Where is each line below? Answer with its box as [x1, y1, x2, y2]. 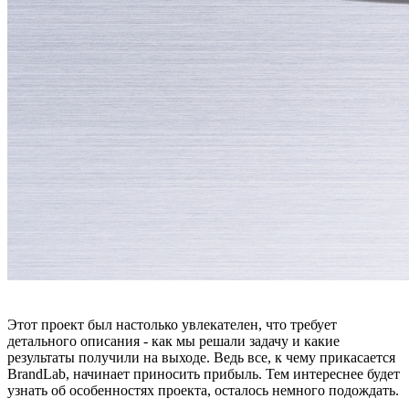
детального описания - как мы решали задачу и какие [7, 333, 340, 350]
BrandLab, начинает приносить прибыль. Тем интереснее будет [7, 366, 400, 383]
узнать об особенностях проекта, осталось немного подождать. [7, 383, 399, 399]
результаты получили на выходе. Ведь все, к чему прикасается [7, 350, 395, 366]
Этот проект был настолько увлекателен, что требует [7, 317, 337, 333]
